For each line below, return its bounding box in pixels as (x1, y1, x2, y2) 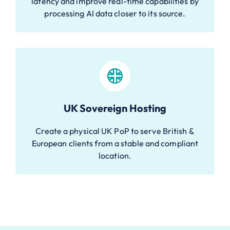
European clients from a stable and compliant (31, 138, 199, 148)
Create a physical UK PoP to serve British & (35, 125, 195, 136)
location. (99, 150, 131, 161)
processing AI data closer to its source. (44, 8, 186, 18)
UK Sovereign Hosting (64, 101, 166, 114)
